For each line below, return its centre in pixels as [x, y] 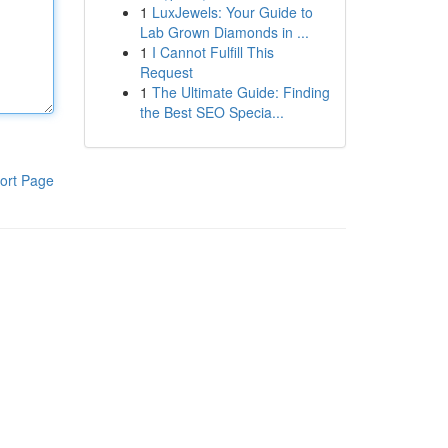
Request [166, 72]
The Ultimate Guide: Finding [240, 92]
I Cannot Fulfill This [212, 52]
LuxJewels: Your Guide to [232, 12]
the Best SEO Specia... [211, 112]
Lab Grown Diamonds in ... [224, 32]
